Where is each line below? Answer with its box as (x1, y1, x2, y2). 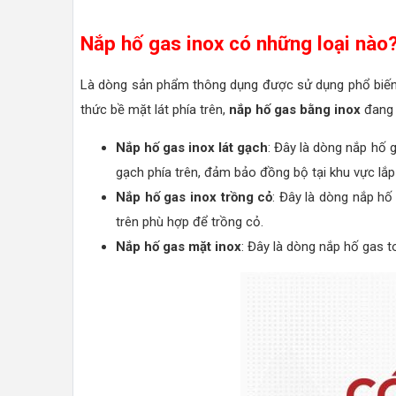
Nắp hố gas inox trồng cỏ (116, 188, 273, 205)
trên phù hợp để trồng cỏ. (116, 213, 263, 230)
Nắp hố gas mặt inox (116, 238, 241, 255)
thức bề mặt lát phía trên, (80, 101, 229, 118)
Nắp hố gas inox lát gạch (116, 139, 269, 156)
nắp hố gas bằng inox (229, 101, 361, 118)
